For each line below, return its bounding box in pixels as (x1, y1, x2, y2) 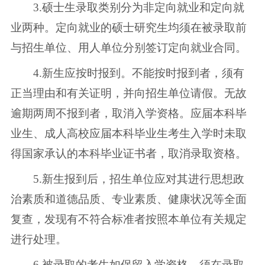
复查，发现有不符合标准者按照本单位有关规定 (10, 213, 247, 226)
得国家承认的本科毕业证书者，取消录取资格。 (10, 147, 247, 160)
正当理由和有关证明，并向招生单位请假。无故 (10, 87, 247, 100)
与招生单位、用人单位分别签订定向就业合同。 (10, 41, 247, 54)
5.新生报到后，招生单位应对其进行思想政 (10, 173, 244, 186)
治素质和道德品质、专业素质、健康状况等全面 (10, 193, 247, 206)
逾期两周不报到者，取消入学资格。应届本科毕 (10, 107, 247, 120)
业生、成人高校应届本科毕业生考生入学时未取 (10, 127, 247, 140)
